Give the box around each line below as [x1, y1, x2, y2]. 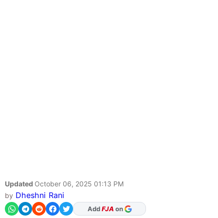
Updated [5, 180, 35, 188]
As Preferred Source [78, 205, 141, 213]
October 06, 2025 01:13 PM [35, 180, 124, 188]
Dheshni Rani [15, 190, 65, 200]
